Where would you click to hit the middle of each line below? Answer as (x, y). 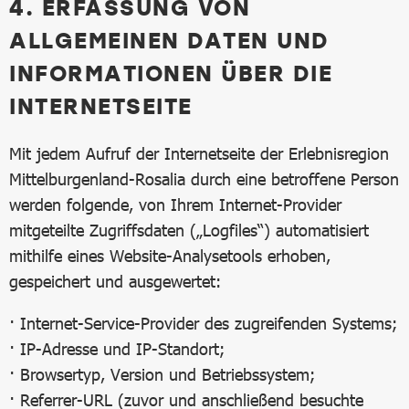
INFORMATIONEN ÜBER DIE (171, 73)
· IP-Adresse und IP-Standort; (117, 349)
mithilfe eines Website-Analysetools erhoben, (170, 256)
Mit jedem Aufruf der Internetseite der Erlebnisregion (199, 153)
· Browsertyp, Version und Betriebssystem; (162, 374)
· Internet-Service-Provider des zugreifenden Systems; (203, 323)
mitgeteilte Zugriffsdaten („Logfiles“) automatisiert (189, 230)
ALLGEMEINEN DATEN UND (169, 40)
